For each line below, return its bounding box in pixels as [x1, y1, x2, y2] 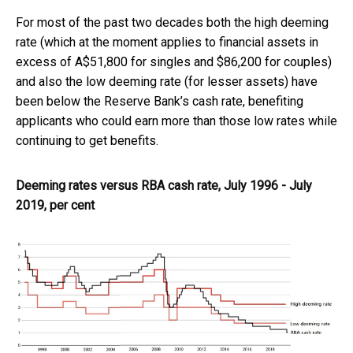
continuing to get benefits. [16, 132, 158, 148]
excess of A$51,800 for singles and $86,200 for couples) [16, 54, 332, 69]
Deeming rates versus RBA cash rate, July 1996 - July [16, 177, 312, 193]
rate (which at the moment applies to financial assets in [16, 34, 318, 50]
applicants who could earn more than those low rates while [16, 113, 337, 128]
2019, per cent [16, 197, 95, 213]
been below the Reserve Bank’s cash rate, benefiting [16, 93, 303, 109]
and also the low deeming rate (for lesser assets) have [16, 73, 318, 89]
